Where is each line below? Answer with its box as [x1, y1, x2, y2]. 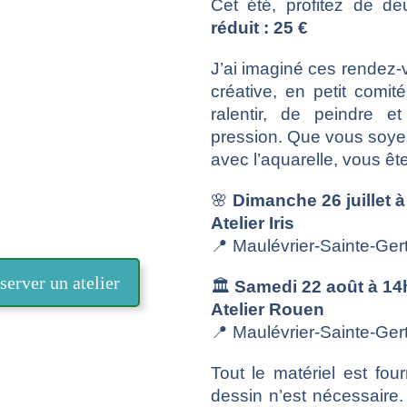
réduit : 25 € [210, 18, 313, 38]
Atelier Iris [210, 213, 294, 233]
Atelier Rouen [210, 300, 324, 320]
